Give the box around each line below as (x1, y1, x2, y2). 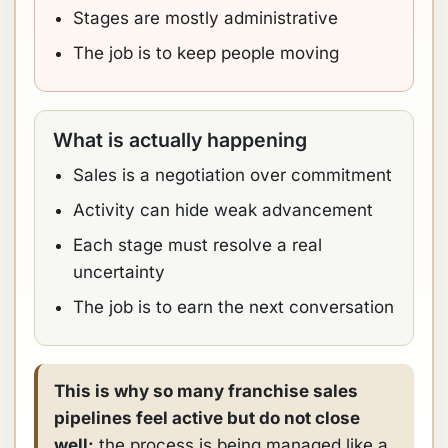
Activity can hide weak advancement (73, 200, 373, 220)
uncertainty (73, 262, 165, 282)
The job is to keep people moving (73, 43, 339, 63)
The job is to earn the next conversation (73, 297, 394, 317)
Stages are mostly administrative (73, 8, 338, 28)
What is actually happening (53, 128, 307, 152)
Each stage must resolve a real (73, 235, 322, 255)
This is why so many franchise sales (54, 381, 358, 401)
